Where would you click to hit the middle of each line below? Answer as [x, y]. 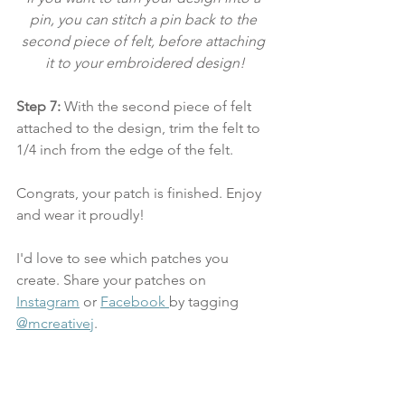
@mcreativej [55, 323]
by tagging [206, 301]
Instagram [48, 301]
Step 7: [38, 106]
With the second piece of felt [158, 106]
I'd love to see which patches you [124, 258]
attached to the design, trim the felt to [140, 128]
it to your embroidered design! [145, 63]
